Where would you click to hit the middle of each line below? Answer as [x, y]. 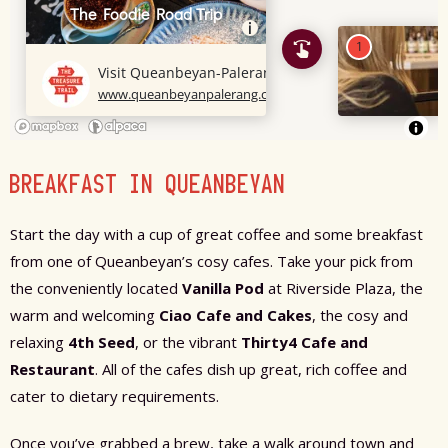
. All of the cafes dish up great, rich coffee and [251, 369]
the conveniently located [96, 288]
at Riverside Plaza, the [343, 288]
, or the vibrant [188, 342]
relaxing [39, 342]
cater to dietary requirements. [114, 396]
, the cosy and [360, 315]
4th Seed [101, 342]
